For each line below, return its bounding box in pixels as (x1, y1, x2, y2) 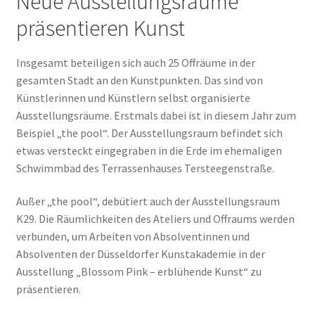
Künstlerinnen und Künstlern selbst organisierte (15, 90, 250, 105)
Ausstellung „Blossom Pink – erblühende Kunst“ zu (15, 264, 262, 279)
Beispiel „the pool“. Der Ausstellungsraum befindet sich (15, 125, 283, 140)
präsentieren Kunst (15, 14, 185, 43)
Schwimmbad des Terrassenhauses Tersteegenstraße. (15, 160, 274, 175)
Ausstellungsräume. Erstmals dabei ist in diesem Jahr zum (15, 108, 296, 122)
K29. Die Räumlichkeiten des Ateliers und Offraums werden (15, 212, 295, 226)
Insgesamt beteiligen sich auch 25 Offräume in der (15, 55, 255, 70)
